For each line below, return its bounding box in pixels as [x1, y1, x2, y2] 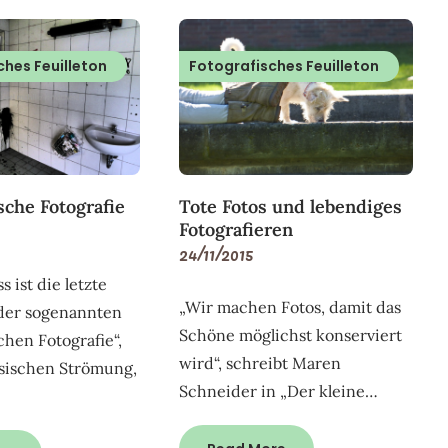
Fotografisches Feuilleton [189, 55, 380, 76]
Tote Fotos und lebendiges [179, 194, 403, 218]
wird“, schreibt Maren [179, 352, 342, 373]
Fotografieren [179, 217, 294, 241]
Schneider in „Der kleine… [179, 380, 379, 401]
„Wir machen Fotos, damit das [179, 296, 402, 317]
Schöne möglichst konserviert [179, 324, 403, 345]
